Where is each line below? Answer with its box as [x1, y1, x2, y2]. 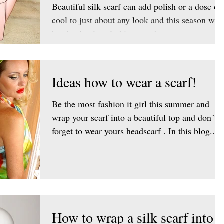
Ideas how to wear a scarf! [52, 72, 196, 91]
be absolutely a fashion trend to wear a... [52, 27, 199, 39]
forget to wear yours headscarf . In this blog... [75, 125, 217, 137]
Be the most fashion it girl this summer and [52, 98, 209, 110]
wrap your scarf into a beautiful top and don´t [52, 111, 217, 123]
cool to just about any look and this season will [52, 13, 222, 26]
